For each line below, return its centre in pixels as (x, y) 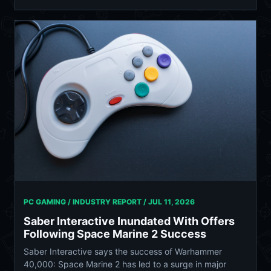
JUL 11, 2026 (171, 201)
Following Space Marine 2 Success (115, 233)
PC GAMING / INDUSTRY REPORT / (86, 201)
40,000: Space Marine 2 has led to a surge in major (125, 264)
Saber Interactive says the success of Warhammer (123, 251)
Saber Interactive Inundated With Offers (129, 221)
